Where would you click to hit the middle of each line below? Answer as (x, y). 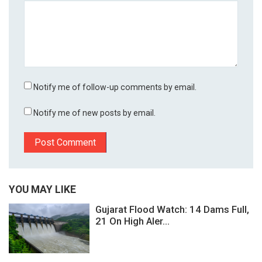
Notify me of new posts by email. (95, 113)
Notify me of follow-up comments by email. (115, 87)
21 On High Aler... (132, 221)
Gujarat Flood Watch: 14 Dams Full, (172, 210)
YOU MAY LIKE (42, 190)
